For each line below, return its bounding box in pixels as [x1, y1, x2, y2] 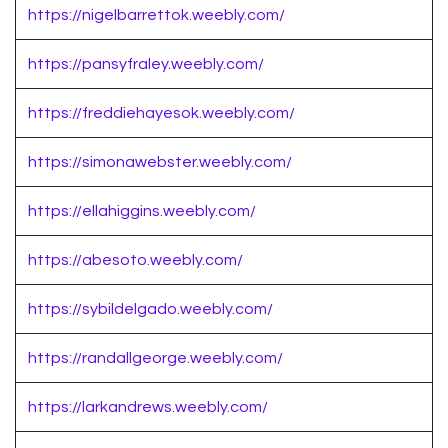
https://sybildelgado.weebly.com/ [28, 301, 273, 318]
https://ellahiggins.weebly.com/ [28, 203, 256, 220]
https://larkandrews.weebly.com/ [28, 399, 268, 416]
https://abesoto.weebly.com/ [28, 252, 243, 269]
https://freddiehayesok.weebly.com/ [28, 105, 295, 122]
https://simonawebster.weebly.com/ [28, 154, 292, 171]
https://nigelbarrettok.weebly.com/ [28, 7, 285, 24]
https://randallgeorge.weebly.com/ [28, 350, 283, 367]
